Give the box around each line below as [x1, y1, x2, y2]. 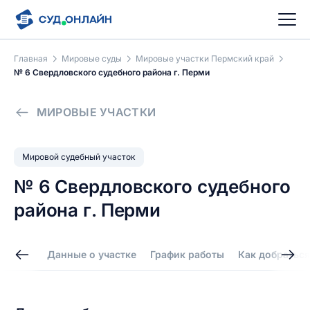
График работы [150, 248, 224, 260]
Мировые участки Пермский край [136, 53, 274, 64]
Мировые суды [62, 53, 122, 64]
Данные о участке [47, 248, 136, 260]
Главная [14, 53, 48, 64]
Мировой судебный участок [22, 152, 136, 162]
